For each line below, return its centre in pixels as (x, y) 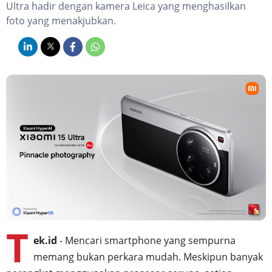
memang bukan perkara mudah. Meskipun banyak (148, 257)
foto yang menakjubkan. (61, 20)
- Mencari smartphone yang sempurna (148, 241)
